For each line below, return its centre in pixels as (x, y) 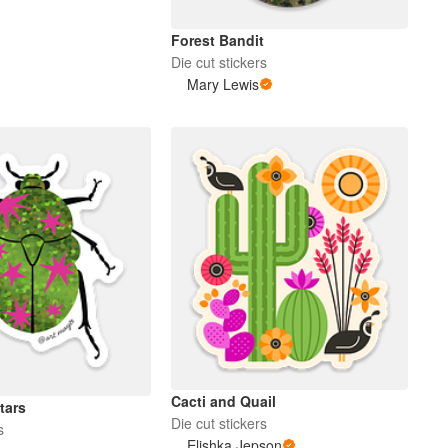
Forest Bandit (218, 39)
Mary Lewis (223, 83)
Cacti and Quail (224, 401)
